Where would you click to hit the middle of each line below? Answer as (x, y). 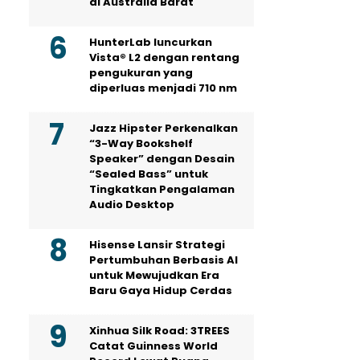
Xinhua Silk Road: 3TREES (160, 331)
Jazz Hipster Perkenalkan (164, 129)
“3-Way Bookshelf (141, 144)
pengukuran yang (141, 73)
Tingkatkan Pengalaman (162, 190)
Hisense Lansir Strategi (157, 245)
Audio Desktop (132, 205)
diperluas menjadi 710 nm (163, 88)
